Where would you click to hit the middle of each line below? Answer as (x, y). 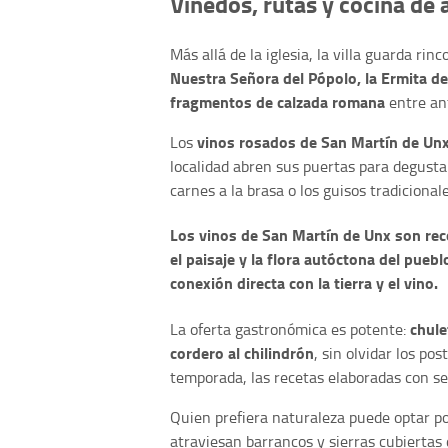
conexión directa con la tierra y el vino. (304, 283)
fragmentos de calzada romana (277, 102)
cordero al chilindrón (242, 352)
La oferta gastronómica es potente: (290, 328)
